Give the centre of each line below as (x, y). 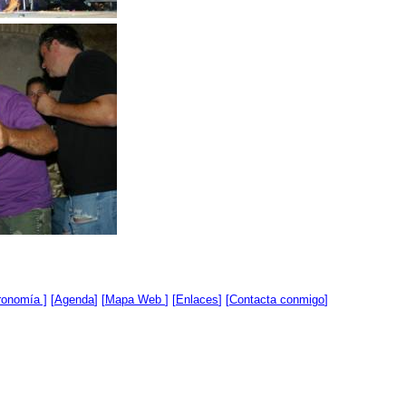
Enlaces (197, 300)
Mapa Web (135, 300)
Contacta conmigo (277, 300)
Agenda (74, 300)
